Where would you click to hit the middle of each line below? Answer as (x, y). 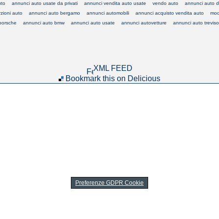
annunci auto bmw (44, 22)
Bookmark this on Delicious (113, 78)
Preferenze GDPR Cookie (109, 183)
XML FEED (113, 68)
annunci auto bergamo (55, 13)
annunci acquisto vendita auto (170, 13)
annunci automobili (108, 13)
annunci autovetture (144, 22)
